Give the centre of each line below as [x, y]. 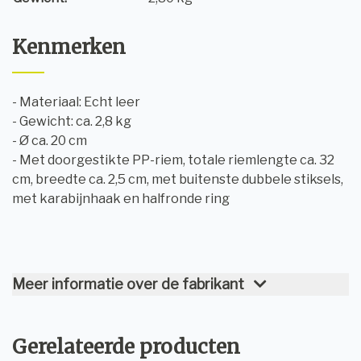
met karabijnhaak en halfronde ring [121, 199]
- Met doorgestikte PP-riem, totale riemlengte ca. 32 [173, 160]
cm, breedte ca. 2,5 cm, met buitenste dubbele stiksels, [178, 180]
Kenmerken [69, 48]
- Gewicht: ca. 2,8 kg [72, 122]
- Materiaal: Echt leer [76, 102]
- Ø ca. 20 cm [50, 141]
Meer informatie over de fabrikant [128, 284]
